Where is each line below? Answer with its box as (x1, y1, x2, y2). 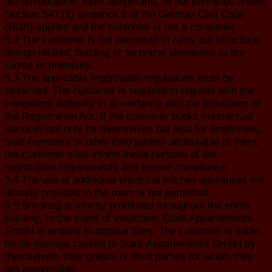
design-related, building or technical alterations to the (5, 46, 245, 58)
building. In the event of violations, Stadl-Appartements (5, 211, 253, 224)
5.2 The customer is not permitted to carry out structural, (5, 33, 262, 46)
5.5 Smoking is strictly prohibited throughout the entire (5, 199, 250, 211)
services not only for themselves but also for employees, (5, 122, 262, 135)
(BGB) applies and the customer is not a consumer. (5, 20, 237, 33)
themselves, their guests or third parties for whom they (5, 250, 253, 262)
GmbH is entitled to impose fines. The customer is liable (5, 224, 259, 237)
